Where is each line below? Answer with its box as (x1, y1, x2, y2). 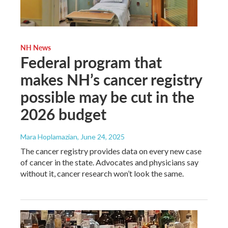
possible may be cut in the (20, 85, 194, 107)
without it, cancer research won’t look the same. (20, 168, 184, 178)
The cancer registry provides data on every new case (20, 146, 202, 156)
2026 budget (20, 103, 106, 125)
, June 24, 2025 (77, 132, 125, 141)
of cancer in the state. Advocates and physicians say (20, 157, 198, 167)
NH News (20, 42, 51, 52)
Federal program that (20, 51, 162, 73)
